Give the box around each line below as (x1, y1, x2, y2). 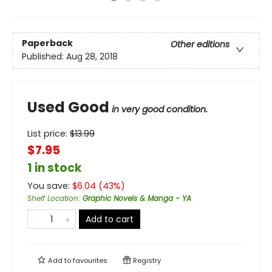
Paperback (22, 37, 73, 50)
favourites (73, 256, 107, 265)
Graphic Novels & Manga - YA (83, 193, 191, 203)
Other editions (171, 38, 229, 51)
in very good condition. (112, 103, 208, 115)
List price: (27, 127, 70, 140)
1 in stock (27, 160, 82, 176)
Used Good (27, 97, 109, 117)
